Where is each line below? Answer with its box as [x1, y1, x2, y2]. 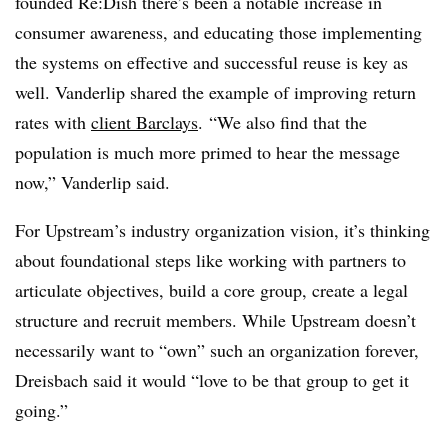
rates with [15, 110, 91, 134]
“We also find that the [203, 110, 367, 134]
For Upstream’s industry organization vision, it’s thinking [15, 218, 430, 242]
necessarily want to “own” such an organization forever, [15, 338, 419, 362]
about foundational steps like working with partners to [15, 248, 406, 272]
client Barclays [91, 110, 198, 134]
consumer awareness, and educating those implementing [15, 20, 422, 44]
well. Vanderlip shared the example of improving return [15, 80, 416, 104]
